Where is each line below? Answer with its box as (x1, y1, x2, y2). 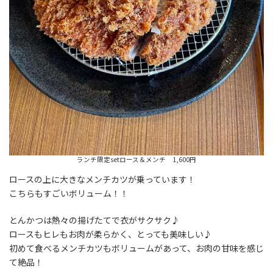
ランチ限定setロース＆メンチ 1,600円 (77, 155, 196, 165)
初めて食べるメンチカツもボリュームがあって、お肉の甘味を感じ (9, 242, 264, 255)
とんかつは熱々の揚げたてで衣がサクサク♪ (9, 214, 180, 227)
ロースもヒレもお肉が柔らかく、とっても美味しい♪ (9, 228, 212, 241)
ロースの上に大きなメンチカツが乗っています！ (9, 173, 196, 186)
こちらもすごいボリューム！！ (9, 187, 129, 200)
